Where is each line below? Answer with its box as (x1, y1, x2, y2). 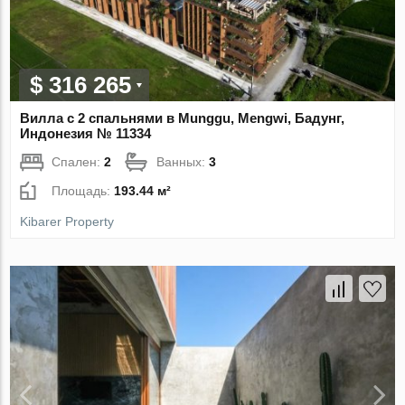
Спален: (52, 154, 105, 169)
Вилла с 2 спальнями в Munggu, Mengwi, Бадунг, (20, 109, 345, 126)
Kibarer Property (20, 213, 115, 229)
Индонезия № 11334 (20, 125, 152, 141)
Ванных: (156, 154, 210, 169)
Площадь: (52, 183, 115, 198)
